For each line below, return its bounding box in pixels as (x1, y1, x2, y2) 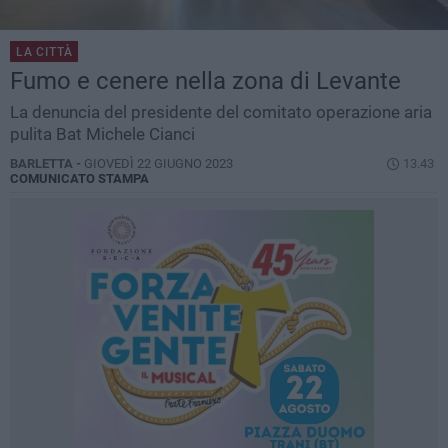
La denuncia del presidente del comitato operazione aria (10, 102, 432, 123)
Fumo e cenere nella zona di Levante (10, 67, 401, 96)
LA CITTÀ (16, 45, 73, 60)
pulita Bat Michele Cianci (10, 124, 195, 145)
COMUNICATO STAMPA (10, 171, 149, 187)
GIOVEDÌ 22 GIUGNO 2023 (84, 156, 233, 172)
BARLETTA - (10, 156, 84, 172)
